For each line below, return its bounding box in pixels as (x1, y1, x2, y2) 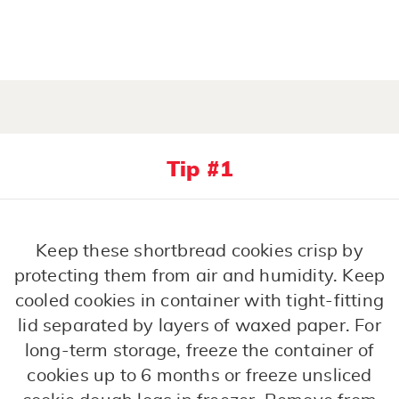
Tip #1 (166, 159, 233, 182)
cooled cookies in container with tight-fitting (14, 292, 385, 311)
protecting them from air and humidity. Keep (13, 267, 386, 286)
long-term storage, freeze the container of (24, 342, 375, 361)
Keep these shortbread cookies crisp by (36, 242, 363, 261)
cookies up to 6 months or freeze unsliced (27, 367, 372, 386)
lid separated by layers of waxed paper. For (18, 317, 381, 336)
